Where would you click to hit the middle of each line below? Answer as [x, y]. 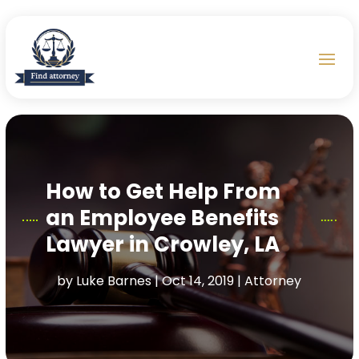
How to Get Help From [163, 192]
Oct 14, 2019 [198, 281]
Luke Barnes [114, 281]
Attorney [273, 281]
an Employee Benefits [163, 218]
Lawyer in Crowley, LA [163, 245]
